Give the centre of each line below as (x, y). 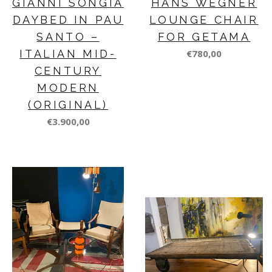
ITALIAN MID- (68, 53)
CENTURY (68, 70)
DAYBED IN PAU (68, 19)
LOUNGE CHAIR (204, 19)
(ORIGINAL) (68, 104)
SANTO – (68, 36)
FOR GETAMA (204, 36)
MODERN (68, 87)
